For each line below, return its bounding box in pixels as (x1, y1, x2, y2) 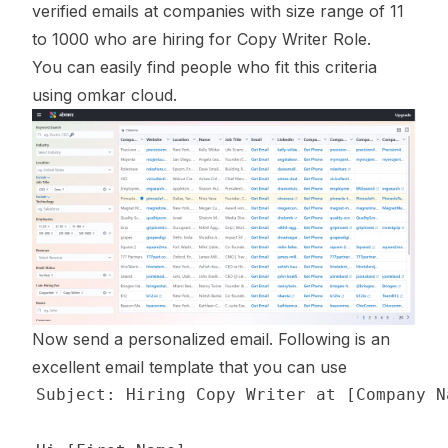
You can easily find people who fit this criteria (32, 57, 377, 77)
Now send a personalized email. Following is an (32, 329, 390, 349)
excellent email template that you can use (32, 357, 347, 377)
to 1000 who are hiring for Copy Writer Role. (32, 29, 371, 49)
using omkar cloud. (32, 85, 177, 105)
